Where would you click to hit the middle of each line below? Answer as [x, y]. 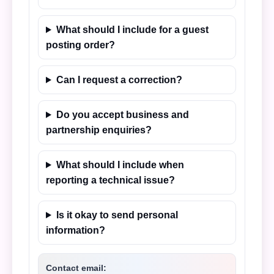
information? [76, 230]
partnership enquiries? [99, 130]
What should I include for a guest [132, 30]
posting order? [80, 45]
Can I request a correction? [119, 80]
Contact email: [76, 268]
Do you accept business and [122, 115]
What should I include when [120, 165]
